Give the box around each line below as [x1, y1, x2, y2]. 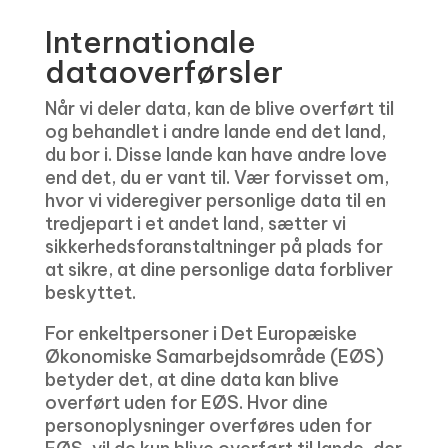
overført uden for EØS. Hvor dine [44, 391, 328, 414]
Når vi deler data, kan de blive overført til [44, 97, 394, 120]
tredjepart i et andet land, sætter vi [44, 212, 346, 235]
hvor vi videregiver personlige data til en [44, 189, 386, 212]
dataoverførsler [44, 53, 283, 91]
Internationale [44, 23, 256, 61]
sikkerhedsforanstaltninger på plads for [44, 235, 383, 258]
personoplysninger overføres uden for [44, 414, 372, 437]
